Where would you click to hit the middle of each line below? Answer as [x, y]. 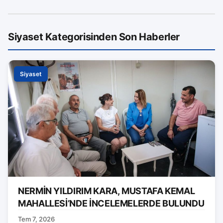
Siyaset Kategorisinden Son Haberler [94, 37]
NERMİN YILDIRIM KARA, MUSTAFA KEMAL [107, 191]
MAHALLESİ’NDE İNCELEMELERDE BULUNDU [111, 203]
